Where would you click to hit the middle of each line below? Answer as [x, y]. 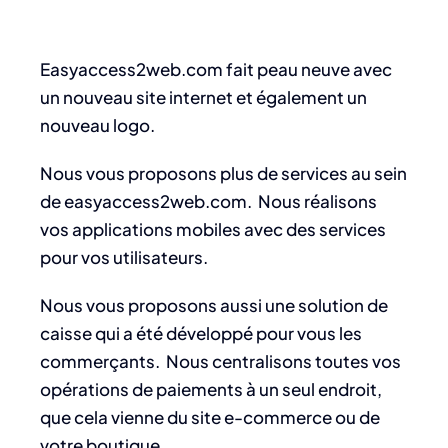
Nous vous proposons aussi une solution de [214, 305]
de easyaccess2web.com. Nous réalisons [208, 201]
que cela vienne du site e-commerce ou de [210, 417]
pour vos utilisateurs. [124, 257]
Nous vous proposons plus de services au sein [223, 173]
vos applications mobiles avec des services [213, 229]
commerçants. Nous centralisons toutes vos [220, 361]
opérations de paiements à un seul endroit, [211, 389]
